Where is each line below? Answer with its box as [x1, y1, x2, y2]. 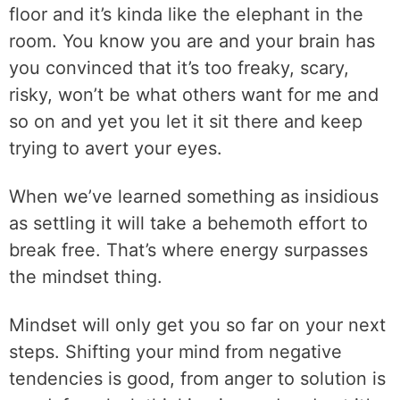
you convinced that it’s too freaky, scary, [9, 57, 349, 79]
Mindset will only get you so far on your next [9, 314, 386, 336]
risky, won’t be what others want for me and [9, 84, 379, 105]
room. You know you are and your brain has [9, 30, 375, 52]
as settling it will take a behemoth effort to [9, 212, 368, 234]
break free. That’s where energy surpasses [9, 239, 368, 261]
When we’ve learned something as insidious [9, 186, 379, 207]
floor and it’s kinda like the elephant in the [9, 4, 363, 25]
